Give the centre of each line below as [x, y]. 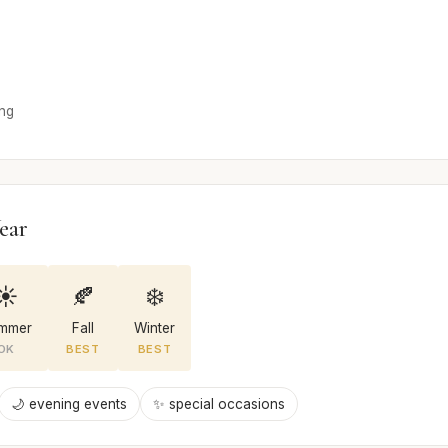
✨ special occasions [219, 403]
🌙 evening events [69, 403]
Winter [154, 327]
